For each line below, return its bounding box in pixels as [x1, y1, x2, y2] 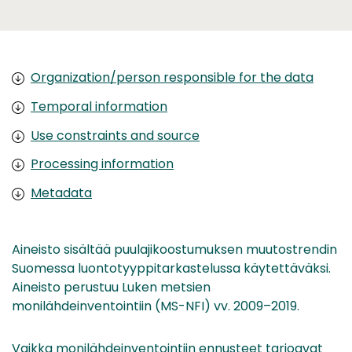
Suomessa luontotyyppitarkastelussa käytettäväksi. [12, 259, 331, 278]
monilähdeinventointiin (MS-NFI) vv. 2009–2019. [12, 297, 299, 316]
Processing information [31, 155, 174, 174]
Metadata [31, 184, 92, 203]
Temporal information [31, 97, 167, 115]
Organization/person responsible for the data [31, 68, 313, 86]
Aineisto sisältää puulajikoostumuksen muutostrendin [12, 240, 337, 259]
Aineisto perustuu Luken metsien [12, 278, 211, 297]
